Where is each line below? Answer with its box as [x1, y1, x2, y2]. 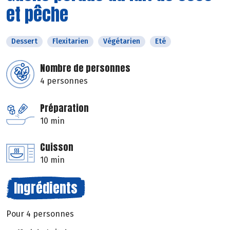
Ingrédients [14, 178, 78, 199]
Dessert [11, 37, 37, 46]
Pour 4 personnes [6, 209, 74, 219]
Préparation [40, 101, 89, 116]
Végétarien [103, 37, 140, 46]
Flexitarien [52, 37, 88, 46]
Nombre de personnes [40, 61, 130, 75]
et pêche [6, 1, 68, 28]
